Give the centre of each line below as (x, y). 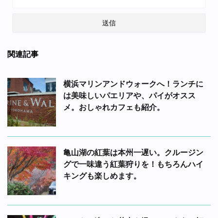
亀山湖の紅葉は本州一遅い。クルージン (133, 152)
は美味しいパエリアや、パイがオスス (129, 95)
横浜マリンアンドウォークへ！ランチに (133, 83)
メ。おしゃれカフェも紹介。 (114, 107)
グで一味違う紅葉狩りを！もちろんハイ (133, 164)
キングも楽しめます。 (102, 175)
